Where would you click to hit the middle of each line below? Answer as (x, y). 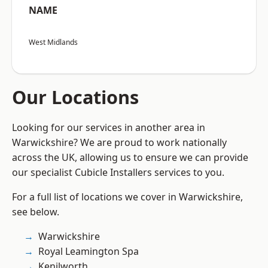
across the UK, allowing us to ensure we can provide (130, 158)
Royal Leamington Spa (89, 252)
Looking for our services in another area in (109, 128)
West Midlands (53, 42)
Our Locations (75, 97)
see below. (36, 212)
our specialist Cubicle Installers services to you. (118, 173)
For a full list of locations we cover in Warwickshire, (127, 197)
